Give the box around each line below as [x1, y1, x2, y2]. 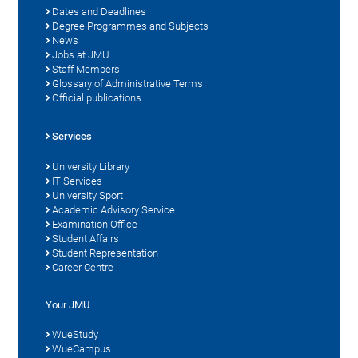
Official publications [52, 91, 142, 104]
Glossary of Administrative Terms [52, 77, 204, 89]
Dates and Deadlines [52, 5, 147, 18]
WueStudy [52, 328, 99, 340]
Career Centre [52, 261, 114, 273]
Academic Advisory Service [52, 203, 176, 216]
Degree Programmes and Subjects [52, 19, 209, 32]
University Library [52, 160, 130, 173]
